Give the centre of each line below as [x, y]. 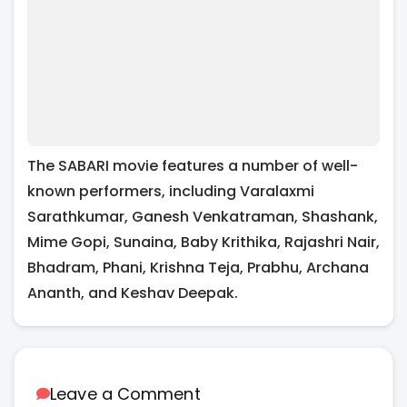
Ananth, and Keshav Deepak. [133, 293]
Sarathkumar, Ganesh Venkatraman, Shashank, [203, 216]
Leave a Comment [125, 393]
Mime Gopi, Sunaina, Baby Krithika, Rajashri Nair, [203, 242]
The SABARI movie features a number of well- [193, 165]
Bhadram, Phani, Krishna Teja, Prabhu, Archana [198, 267]
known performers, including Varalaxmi [171, 191]
